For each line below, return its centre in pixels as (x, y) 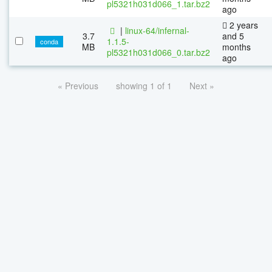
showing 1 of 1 (144, 85)
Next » (202, 85)
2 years (243, 25)
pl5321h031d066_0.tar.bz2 (158, 52)
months (236, 46)
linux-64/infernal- (157, 30)
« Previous (78, 85)
